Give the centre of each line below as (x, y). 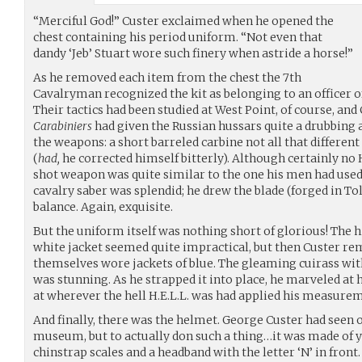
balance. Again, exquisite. (103, 206)
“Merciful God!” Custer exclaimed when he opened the (183, 21)
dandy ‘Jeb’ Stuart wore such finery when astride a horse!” (193, 53)
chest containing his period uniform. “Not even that (178, 37)
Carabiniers (63, 126)
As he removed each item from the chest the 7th (167, 77)
